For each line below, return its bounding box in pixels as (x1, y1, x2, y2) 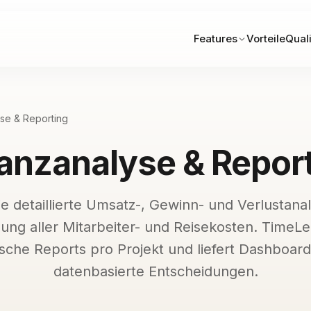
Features (194, 32, 238, 45)
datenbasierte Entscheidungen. (53, 263, 258, 280)
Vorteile (246, 32, 286, 45)
